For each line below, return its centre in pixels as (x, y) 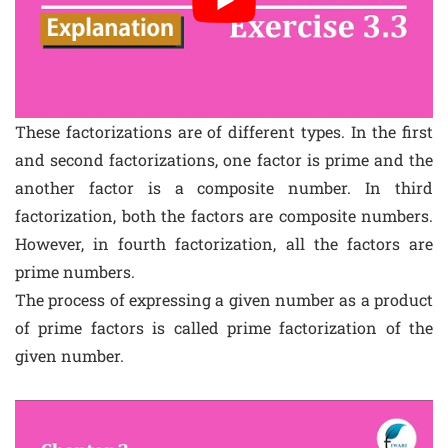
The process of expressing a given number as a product (224, 300)
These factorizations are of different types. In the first (224, 132)
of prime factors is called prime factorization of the (224, 328)
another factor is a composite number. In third (224, 188)
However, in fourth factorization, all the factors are (224, 244)
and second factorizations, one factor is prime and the (224, 160)
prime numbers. (75, 272)
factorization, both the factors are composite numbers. (224, 216)
